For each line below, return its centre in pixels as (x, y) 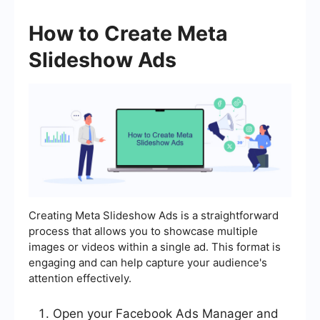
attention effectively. (80, 279)
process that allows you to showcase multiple (143, 231)
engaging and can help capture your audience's (148, 263)
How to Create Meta (128, 33)
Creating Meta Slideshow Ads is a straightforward (154, 216)
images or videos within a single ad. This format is (155, 247)
